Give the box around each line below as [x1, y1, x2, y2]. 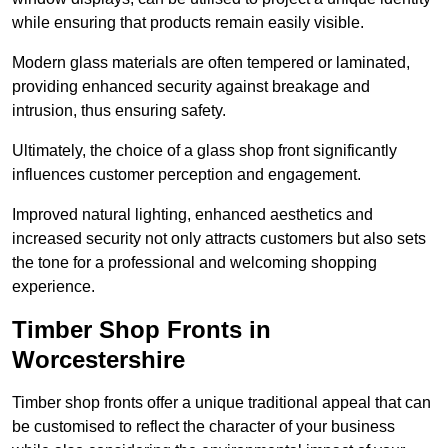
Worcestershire [12, 346, 185, 374]
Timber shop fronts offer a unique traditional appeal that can [12, 394, 431, 412]
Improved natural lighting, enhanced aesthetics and [12, 206, 373, 224]
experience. [12, 278, 95, 296]
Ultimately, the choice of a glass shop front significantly [12, 142, 397, 160]
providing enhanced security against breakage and [12, 78, 370, 96]
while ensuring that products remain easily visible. [12, 14, 364, 32]
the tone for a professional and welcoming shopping [12, 254, 377, 272]
